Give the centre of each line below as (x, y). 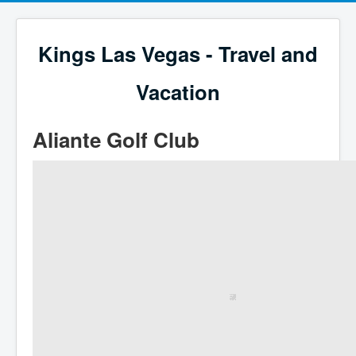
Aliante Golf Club (116, 139)
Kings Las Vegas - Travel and (178, 54)
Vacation (178, 92)
